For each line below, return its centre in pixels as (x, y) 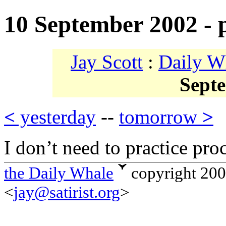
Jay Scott (107, 62)
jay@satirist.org (67, 192)
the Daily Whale (59, 173)
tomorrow (161, 117)
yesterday (55, 117)
